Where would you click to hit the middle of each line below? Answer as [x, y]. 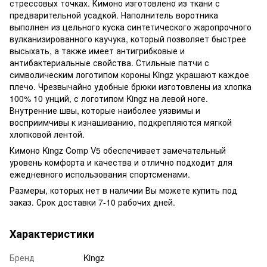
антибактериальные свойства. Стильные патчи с [109, 62]
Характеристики [52, 233]
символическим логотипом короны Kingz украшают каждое [129, 74]
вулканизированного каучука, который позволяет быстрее [128, 38]
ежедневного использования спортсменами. [100, 174]
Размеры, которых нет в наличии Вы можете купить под [123, 190]
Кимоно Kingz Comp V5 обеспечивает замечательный [118, 150]
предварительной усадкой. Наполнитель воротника [114, 15]
